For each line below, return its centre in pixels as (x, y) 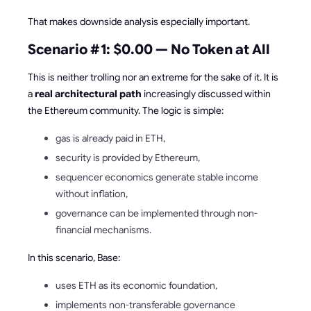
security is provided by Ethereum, (128, 158)
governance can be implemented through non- (157, 213)
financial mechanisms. (103, 230)
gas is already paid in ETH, (110, 138)
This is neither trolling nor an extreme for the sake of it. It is (153, 77)
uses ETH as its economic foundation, (136, 286)
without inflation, (92, 194)
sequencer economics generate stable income (157, 177)
